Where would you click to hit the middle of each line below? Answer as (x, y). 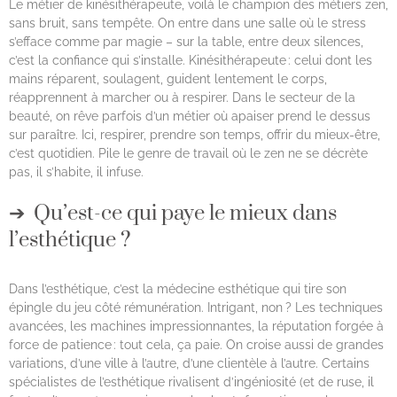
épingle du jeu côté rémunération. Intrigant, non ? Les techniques (196, 307)
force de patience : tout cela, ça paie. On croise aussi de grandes (196, 344)
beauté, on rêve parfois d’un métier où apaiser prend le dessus (190, 116)
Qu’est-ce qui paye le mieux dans (185, 213)
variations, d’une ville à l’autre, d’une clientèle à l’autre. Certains (189, 363)
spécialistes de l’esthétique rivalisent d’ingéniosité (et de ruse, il (191, 381)
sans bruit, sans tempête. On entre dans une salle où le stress (187, 23)
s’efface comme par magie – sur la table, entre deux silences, (186, 41)
